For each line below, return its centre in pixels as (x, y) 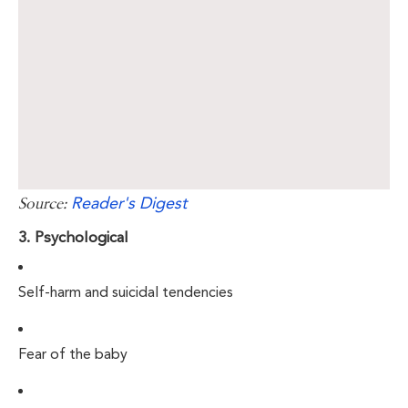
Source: (45, 203)
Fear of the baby (73, 353)
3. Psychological (73, 236)
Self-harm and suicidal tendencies (126, 291)
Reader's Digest (129, 202)
